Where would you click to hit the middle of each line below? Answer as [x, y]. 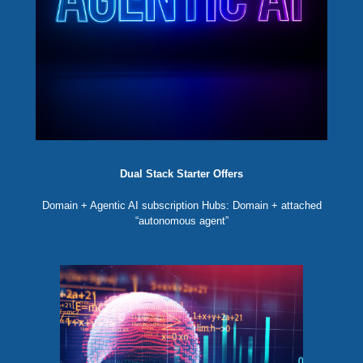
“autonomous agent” [181, 221]
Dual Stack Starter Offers [181, 174]
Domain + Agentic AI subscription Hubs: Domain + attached [181, 206]
